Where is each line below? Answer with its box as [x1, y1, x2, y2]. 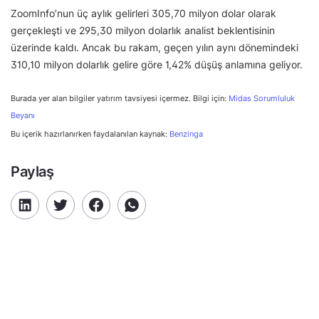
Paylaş [11, 162, 54, 180]
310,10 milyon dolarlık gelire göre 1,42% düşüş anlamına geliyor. [11, 58, 303, 70]
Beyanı [11, 110, 35, 120]
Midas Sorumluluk [229, 93, 295, 103]
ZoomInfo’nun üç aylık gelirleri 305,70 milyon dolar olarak [11, 6, 276, 19]
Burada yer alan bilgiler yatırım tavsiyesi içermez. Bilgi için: [11, 93, 229, 103]
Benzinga [169, 128, 203, 139]
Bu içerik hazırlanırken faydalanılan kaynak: [11, 128, 169, 139]
